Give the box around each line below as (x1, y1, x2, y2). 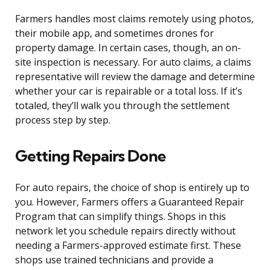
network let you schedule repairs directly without (15, 224, 236, 238)
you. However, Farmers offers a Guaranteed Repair (15, 195, 244, 209)
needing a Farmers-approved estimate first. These (15, 239, 241, 253)
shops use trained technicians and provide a (15, 253, 213, 267)
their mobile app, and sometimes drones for (15, 27, 214, 40)
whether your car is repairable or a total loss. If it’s (15, 84, 242, 98)
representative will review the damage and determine (15, 70, 255, 84)
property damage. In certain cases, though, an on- (15, 41, 241, 55)
